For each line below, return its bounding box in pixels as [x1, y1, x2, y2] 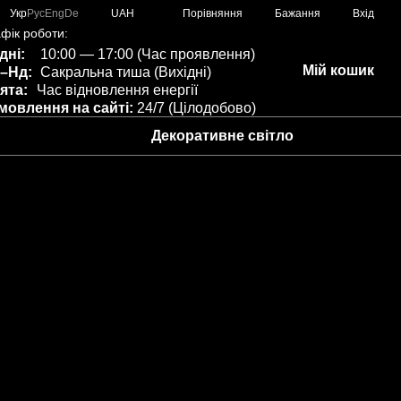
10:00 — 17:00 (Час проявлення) [37, 47, 255, 62]
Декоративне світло [151, 128, 294, 143]
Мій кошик [303, 63, 374, 78]
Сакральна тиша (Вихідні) [37, 64, 211, 80]
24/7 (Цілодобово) [133, 100, 256, 115]
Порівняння [183, 6, 243, 20]
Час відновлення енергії [37, 82, 198, 98]
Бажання [275, 7, 320, 20]
